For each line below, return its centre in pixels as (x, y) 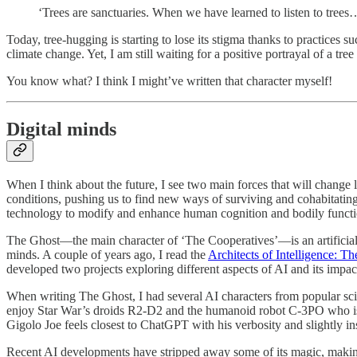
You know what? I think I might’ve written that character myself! (169, 81)
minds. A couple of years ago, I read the (107, 254)
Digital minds (61, 129)
